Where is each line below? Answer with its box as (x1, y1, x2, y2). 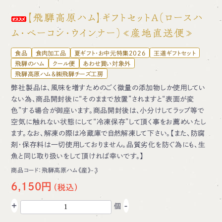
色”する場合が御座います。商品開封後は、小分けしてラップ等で (11, 107, 205, 114)
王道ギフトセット (154, 50, 196, 56)
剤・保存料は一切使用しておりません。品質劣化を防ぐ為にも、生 (11, 141, 206, 149)
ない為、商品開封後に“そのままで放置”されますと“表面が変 (11, 96, 194, 103)
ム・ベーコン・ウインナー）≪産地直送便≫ (11, 28, 194, 39)
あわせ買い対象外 (83, 60, 131, 66)
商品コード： (11, 167, 42, 173)
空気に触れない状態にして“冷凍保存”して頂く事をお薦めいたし (11, 118, 207, 126)
